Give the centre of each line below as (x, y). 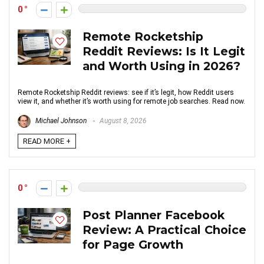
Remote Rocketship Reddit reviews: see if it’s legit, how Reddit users (126, 93)
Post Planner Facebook (154, 215)
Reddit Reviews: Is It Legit (164, 51)
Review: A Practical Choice (164, 230)
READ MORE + (47, 141)
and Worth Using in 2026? (161, 66)
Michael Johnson (60, 121)
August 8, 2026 (122, 121)
